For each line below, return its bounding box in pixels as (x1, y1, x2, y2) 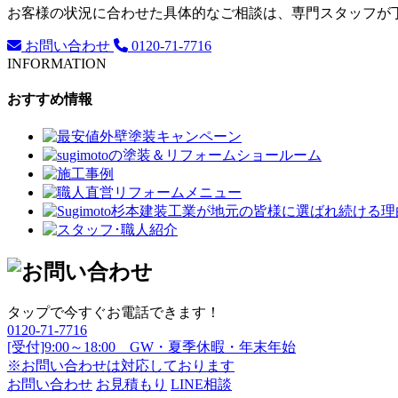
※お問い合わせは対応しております (7, 357, 235, 373)
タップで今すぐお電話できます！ (7, 304, 220, 320)
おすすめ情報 (7, 91, 92, 107)
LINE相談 (171, 376, 232, 392)
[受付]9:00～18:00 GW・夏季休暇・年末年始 (7, 338, 296, 354)
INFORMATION (7, 55, 107, 71)
